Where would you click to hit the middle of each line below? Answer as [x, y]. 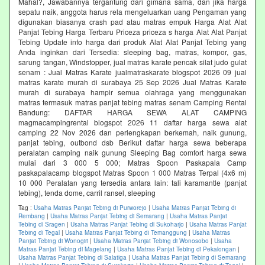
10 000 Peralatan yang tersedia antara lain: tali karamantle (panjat [132, 183]
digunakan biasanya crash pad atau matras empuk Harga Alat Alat [132, 22]
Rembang [32, 216]
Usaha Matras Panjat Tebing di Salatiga [72, 258]
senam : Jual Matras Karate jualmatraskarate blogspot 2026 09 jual [132, 72]
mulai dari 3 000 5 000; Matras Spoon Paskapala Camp [132, 163]
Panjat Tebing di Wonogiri [53, 241]
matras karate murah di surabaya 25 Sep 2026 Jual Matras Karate [132, 82]
